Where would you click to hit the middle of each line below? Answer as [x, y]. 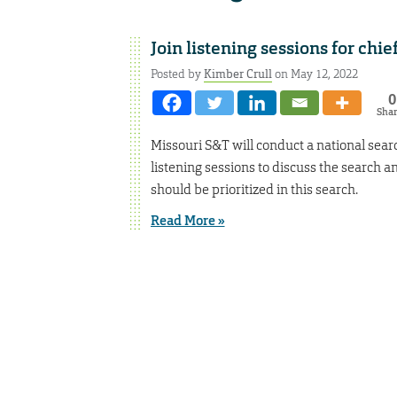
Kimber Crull [237, 74]
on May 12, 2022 [315, 74]
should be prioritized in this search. [254, 190]
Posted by [177, 74]
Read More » [187, 221]
